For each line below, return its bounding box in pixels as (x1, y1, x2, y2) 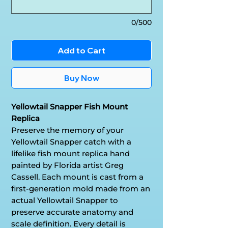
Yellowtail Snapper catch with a (11, 136, 131, 147)
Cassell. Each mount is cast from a (11, 172, 144, 182)
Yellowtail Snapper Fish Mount (11, 101, 128, 111)
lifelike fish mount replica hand (11, 148, 130, 158)
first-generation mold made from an (11, 183, 150, 193)
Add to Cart (58, 45, 105, 55)
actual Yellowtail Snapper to (11, 195, 118, 205)
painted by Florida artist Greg (11, 160, 124, 170)
